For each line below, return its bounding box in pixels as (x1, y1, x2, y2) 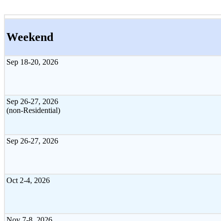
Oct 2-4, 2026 (6, 176, 50, 184)
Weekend (6, 30, 53, 43)
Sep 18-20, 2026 (6, 57, 58, 66)
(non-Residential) (6, 106, 60, 114)
